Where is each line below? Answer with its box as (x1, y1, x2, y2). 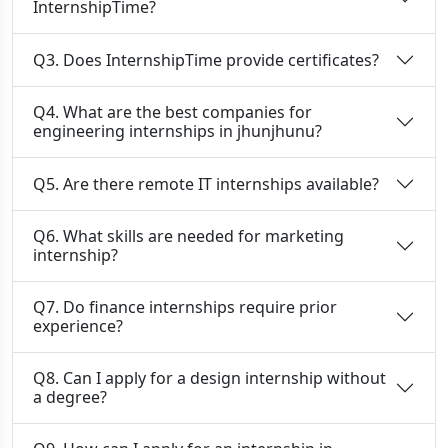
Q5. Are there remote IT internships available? (33, 172, 379, 195)
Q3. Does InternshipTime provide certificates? (33, 48, 379, 71)
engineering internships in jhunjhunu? (33, 120, 322, 142)
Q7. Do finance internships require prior (33, 296, 337, 318)
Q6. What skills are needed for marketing (33, 225, 344, 247)
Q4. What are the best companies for (33, 101, 312, 123)
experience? (33, 315, 123, 337)
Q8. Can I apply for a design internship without (33, 367, 386, 389)
